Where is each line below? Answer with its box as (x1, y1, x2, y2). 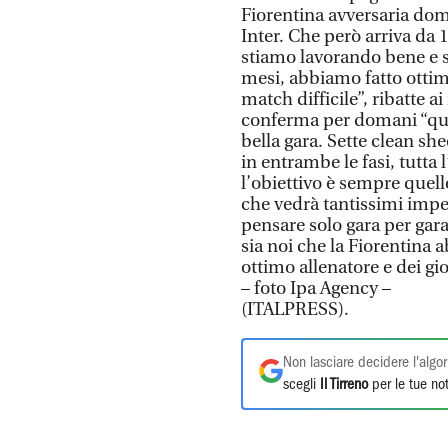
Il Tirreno (320, 378, 368, 392)
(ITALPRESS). (241, 299, 349, 320)
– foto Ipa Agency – (241, 278, 391, 299)
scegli (283, 378, 320, 392)
